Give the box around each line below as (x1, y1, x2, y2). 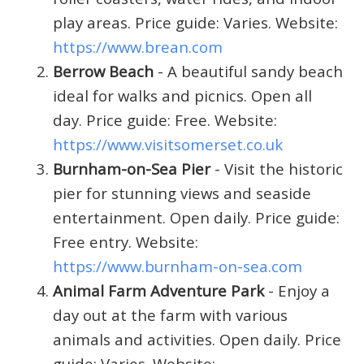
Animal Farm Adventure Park (53, 279, 264, 301)
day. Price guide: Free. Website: (53, 109, 277, 130)
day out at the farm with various (53, 304, 288, 325)
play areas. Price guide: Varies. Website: (53, 11, 338, 32)
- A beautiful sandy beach (154, 60, 343, 81)
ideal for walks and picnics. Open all (53, 84, 312, 106)
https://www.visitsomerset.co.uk (53, 133, 283, 154)
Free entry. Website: (53, 231, 198, 252)
